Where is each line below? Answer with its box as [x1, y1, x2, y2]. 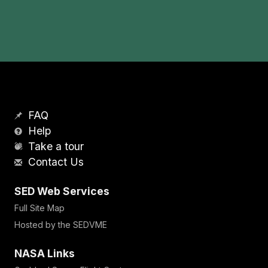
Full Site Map [14, 203, 65, 214]
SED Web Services [14, 185, 109, 198]
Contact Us [25, 156, 84, 169]
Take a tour [25, 140, 84, 153]
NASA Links [14, 247, 75, 260]
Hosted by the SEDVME [14, 220, 107, 230]
